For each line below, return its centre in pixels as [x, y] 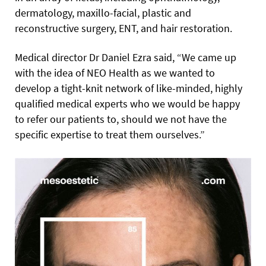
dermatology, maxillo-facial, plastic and [103, 12]
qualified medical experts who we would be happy [127, 103]
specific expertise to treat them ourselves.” [110, 134]
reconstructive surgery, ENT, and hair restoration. [123, 28]
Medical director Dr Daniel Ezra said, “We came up [126, 57]
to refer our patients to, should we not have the [121, 119]
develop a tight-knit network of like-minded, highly [129, 88]
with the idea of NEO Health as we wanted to [115, 72]
